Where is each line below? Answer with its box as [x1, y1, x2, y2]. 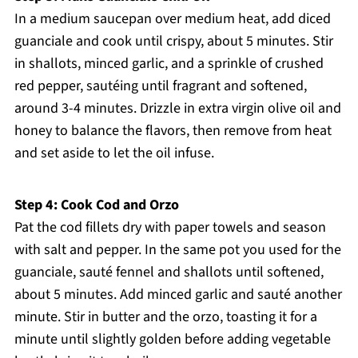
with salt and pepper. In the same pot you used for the [14, 240, 341, 261]
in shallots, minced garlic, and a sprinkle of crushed [14, 54, 324, 74]
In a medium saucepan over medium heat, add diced [14, 9, 331, 30]
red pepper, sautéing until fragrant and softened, [14, 76, 307, 97]
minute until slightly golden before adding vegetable [14, 329, 331, 350]
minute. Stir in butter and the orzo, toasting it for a [14, 307, 317, 328]
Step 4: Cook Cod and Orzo [14, 195, 179, 216]
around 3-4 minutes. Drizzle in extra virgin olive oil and [14, 98, 341, 119]
